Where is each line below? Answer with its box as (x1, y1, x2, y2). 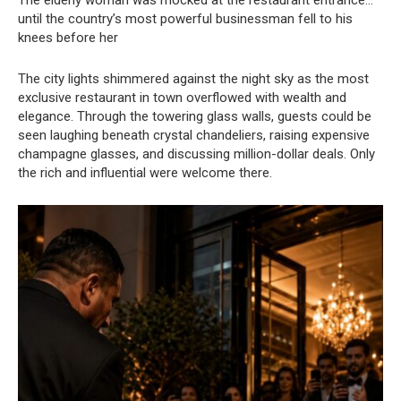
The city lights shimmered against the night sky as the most (18, 71, 369, 88)
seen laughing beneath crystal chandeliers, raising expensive (18, 127, 370, 144)
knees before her (18, 30, 118, 47)
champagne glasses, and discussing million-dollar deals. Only (18, 146, 375, 163)
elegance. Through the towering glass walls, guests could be (18, 108, 371, 125)
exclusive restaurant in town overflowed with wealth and (18, 90, 346, 107)
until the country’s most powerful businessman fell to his (18, 11, 353, 28)
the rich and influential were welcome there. (18, 165, 272, 182)
